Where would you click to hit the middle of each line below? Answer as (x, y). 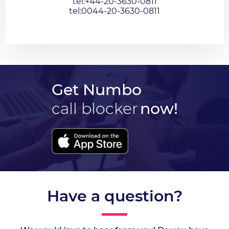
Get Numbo (96, 90)
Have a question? (114, 196)
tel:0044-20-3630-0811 (114, 11)
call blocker (95, 109)
